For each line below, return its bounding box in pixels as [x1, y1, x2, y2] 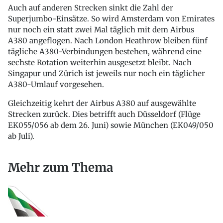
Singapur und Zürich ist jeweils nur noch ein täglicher [8, 69, 205, 79]
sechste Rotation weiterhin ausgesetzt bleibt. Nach [8, 58, 192, 68]
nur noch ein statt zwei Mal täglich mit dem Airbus [8, 25, 194, 35]
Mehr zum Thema [8, 160, 113, 176]
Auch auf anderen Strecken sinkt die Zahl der [8, 3, 173, 13]
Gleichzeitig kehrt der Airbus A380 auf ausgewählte [8, 99, 196, 109]
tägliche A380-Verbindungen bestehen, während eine [8, 47, 202, 57]
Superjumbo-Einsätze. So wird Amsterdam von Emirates [8, 14, 215, 24]
